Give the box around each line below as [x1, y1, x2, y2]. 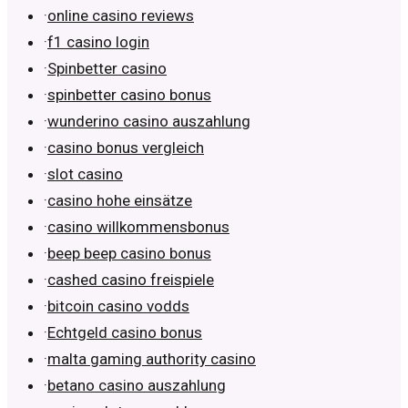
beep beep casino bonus [47, 244, 211, 263]
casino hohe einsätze [47, 191, 192, 210]
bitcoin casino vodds [47, 297, 189, 316]
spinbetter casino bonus [47, 86, 211, 105]
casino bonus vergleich [47, 138, 204, 158]
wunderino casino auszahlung [47, 112, 250, 131]
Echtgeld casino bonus [47, 323, 202, 342]
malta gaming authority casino [47, 350, 256, 369]
